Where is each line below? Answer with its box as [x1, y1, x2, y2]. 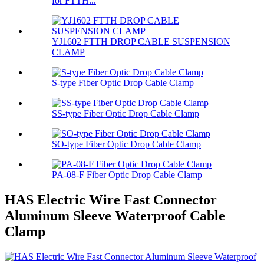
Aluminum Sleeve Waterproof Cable [5, 208, 225, 224]
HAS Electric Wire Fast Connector [5, 192, 217, 208]
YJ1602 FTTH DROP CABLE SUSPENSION [52, 37, 230, 47]
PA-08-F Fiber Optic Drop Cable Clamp [52, 170, 202, 180]
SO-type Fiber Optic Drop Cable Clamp [52, 139, 201, 150]
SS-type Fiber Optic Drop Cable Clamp [52, 108, 199, 119]
